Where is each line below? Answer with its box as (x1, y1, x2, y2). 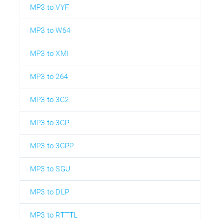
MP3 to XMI (30, 49, 69, 58)
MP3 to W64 (30, 26, 70, 35)
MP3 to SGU (30, 165, 70, 174)
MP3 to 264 (30, 72, 68, 82)
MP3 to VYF (30, 3, 69, 12)
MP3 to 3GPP (30, 141, 74, 151)
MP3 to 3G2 (30, 95, 69, 105)
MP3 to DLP (30, 188, 69, 197)
